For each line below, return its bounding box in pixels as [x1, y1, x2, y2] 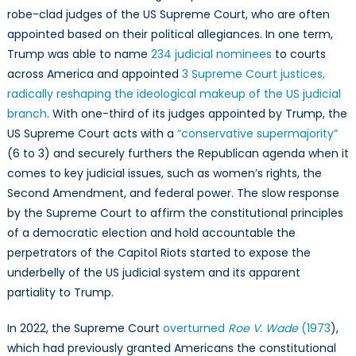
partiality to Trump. [6, 284, 114, 301]
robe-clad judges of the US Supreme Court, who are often [6, 6, 330, 23]
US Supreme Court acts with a [6, 126, 177, 142]
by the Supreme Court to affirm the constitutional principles [6, 205, 343, 222]
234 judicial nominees [150, 46, 272, 63]
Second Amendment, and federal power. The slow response [6, 185, 339, 202]
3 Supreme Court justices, [181, 66, 325, 83]
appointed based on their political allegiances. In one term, [6, 26, 333, 43]
